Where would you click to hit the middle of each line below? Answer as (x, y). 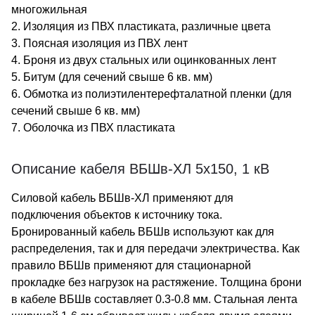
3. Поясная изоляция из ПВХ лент (99, 43)
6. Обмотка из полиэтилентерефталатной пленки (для (152, 94)
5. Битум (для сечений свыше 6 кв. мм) (112, 77)
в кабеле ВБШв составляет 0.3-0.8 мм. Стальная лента (154, 299)
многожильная (49, 9)
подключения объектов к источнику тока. (117, 215)
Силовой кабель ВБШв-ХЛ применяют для (122, 198)
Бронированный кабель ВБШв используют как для (143, 232)
